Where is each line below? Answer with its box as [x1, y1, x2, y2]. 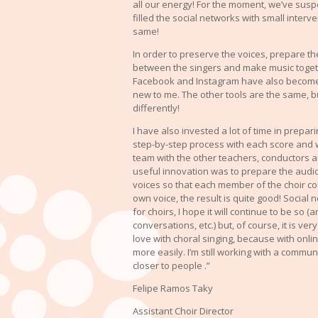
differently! [133, 102, 180, 114]
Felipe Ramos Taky [133, 282, 213, 295]
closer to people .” [133, 259, 210, 272]
